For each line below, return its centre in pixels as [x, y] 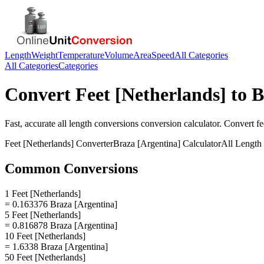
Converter [93, 143]
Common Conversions [71, 168]
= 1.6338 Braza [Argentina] [56, 246]
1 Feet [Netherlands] [43, 193]
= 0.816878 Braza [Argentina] [61, 225]
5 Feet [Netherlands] [43, 214]
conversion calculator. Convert [197, 123]
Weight [44, 55]
